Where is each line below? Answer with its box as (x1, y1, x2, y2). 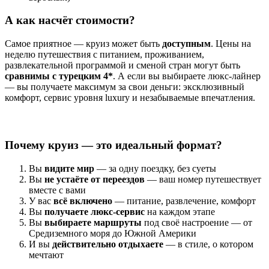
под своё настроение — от (142, 217, 252, 228)
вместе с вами (29, 185, 86, 196)
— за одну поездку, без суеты (94, 163, 216, 174)
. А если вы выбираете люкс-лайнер (113, 70, 261, 81)
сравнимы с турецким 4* (5, 70, 113, 81)
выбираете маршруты (44, 217, 142, 228)
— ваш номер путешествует (145, 174, 261, 185)
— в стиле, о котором (163, 239, 253, 250)
